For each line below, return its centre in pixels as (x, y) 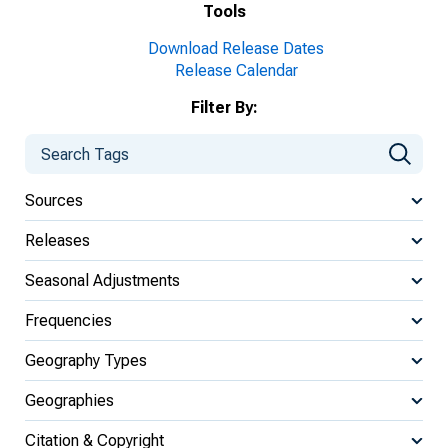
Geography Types (86, 360)
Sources (54, 200)
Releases (57, 240)
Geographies (69, 400)
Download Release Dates (236, 48)
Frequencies (68, 320)
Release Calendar (236, 70)
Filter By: (224, 107)
